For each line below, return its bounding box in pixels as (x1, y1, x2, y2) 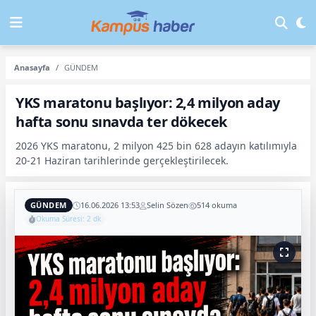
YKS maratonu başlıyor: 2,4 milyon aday (16, 93, 280, 112)
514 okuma (196, 200, 237, 210)
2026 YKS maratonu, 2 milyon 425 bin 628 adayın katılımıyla (16, 139, 297, 152)
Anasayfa (14, 62, 50, 73)
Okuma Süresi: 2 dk (36, 214, 101, 224)
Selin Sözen (146, 200, 188, 210)
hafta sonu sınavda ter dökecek (16, 112, 228, 131)
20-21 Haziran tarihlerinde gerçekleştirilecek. (16, 154, 229, 167)
